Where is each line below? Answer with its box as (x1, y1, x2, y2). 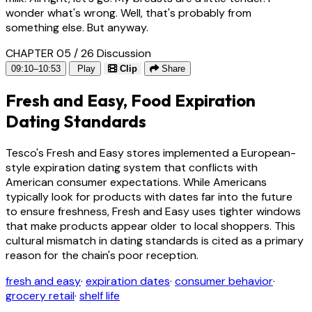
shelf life (79, 288, 120, 303)
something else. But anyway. (6, 20, 148, 36)
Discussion (97, 46, 151, 61)
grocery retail (6, 288, 75, 303)
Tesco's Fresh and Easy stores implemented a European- (6, 145, 296, 160)
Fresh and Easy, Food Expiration (6, 90, 256, 111)
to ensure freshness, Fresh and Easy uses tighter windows (6, 203, 301, 219)
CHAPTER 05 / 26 (6, 46, 94, 61)
